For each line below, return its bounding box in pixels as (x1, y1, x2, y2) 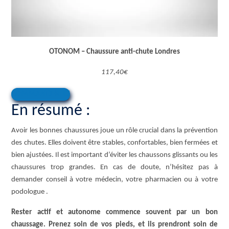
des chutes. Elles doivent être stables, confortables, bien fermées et (11, 139, 218, 147)
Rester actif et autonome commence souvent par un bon (11, 209, 218, 217)
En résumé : (11, 103, 91, 120)
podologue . (11, 188, 49, 196)
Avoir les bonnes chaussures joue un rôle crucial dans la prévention (11, 127, 218, 135)
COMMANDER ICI (11, 90, 71, 99)
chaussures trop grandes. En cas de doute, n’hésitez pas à (11, 164, 218, 172)
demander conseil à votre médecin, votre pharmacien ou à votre (11, 176, 218, 184)
